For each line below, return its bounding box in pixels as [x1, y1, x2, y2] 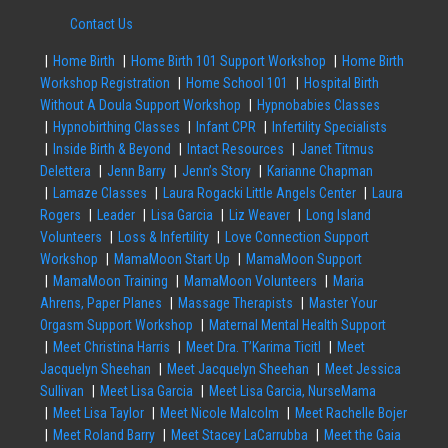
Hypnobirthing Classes [53, 118, 180, 135]
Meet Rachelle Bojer [295, 404, 407, 421]
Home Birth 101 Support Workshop [131, 52, 326, 69]
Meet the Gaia [324, 426, 401, 443]
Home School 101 [186, 74, 288, 91]
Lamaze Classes [53, 184, 147, 201]
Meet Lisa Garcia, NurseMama [209, 382, 376, 399]
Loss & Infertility [118, 228, 209, 245]
